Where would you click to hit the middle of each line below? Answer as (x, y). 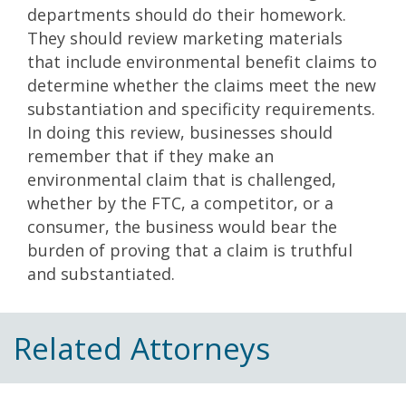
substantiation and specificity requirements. (201, 109)
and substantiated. (101, 274)
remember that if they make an (150, 156)
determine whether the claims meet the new (202, 86)
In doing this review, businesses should (180, 133)
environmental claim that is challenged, (182, 180)
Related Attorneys (142, 348)
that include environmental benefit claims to (202, 62)
